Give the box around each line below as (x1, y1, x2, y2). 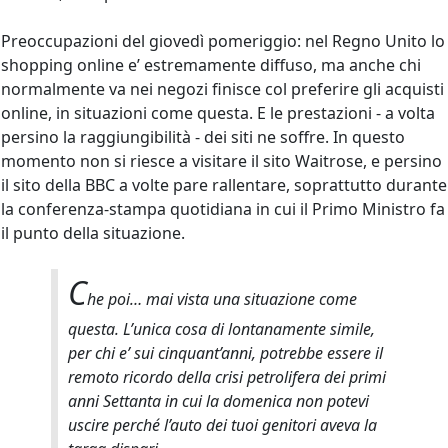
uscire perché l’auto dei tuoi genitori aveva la (68, 413, 377, 436)
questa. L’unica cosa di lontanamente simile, (68, 317, 375, 340)
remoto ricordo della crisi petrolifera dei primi (68, 365, 386, 388)
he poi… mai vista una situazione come (87, 287, 357, 310)
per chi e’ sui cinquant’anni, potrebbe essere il (68, 341, 383, 364)
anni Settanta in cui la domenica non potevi (68, 389, 369, 412)
